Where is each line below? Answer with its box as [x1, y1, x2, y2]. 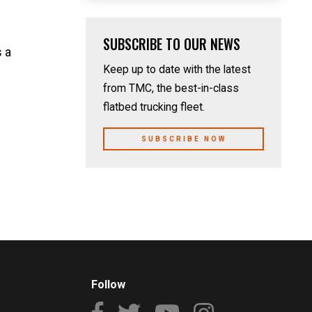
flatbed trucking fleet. [103, 100, 208, 114]
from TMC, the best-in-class [103, 81, 240, 95]
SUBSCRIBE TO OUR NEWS [103, 33, 241, 54]
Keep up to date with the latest [103, 63, 251, 77]
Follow [91, 278, 125, 292]
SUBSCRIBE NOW [141, 135, 226, 143]
